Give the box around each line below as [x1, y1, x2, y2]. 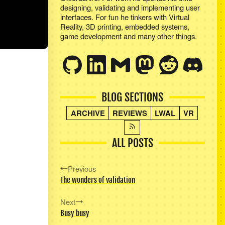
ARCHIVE [70, 107, 105, 119]
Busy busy [60, 208, 89, 218]
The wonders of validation [60, 175, 135, 185]
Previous [67, 163, 96, 174]
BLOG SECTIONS [101, 90, 164, 104]
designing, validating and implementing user [60, 2, 200, 13]
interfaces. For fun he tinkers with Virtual [60, 11, 189, 22]
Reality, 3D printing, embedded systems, [60, 21, 189, 32]
